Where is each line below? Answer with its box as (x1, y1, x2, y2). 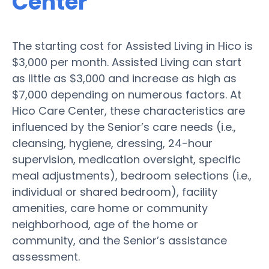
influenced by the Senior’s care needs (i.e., (12, 119, 236, 134)
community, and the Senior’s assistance (12, 232, 227, 248)
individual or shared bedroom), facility (12, 184, 217, 199)
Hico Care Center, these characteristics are (12, 103, 245, 118)
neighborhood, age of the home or (12, 216, 198, 232)
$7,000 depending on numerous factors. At (12, 86, 241, 102)
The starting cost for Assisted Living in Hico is (12, 38, 253, 53)
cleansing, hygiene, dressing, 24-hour (12, 135, 213, 151)
